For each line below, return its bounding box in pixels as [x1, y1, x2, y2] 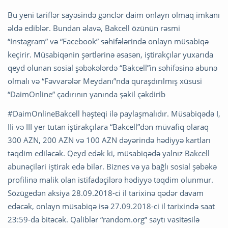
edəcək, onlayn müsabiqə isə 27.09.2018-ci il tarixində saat [8, 201, 215, 211]
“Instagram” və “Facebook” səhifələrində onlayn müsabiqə [8, 36, 209, 46]
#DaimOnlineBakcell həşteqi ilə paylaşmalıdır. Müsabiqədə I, [8, 108, 220, 119]
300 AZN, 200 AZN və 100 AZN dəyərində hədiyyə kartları [8, 134, 211, 145]
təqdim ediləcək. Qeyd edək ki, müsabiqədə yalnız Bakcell [8, 148, 210, 158]
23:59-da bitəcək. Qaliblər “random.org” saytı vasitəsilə [8, 214, 199, 224]
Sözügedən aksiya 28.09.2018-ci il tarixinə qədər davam [8, 187, 204, 198]
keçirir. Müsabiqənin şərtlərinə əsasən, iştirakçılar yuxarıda [8, 49, 213, 60]
